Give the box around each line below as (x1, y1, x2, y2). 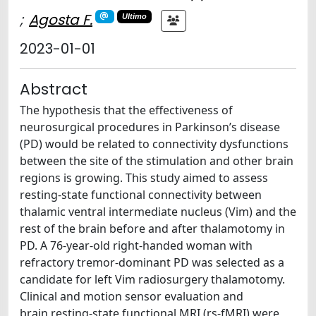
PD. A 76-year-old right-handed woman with (20, 237, 253, 253)
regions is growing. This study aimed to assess (20, 169, 268, 186)
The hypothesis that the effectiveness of (20, 102, 233, 118)
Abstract (20, 78, 87, 100)
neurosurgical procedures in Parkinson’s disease (20, 119, 280, 135)
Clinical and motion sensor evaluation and (20, 288, 243, 304)
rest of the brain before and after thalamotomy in (20, 220, 285, 236)
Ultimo (121, 12, 147, 21)
